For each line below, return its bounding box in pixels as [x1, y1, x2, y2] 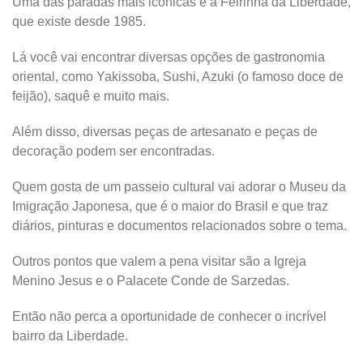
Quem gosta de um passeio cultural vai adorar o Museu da [12, 179, 346, 194]
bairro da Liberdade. [12, 328, 128, 343]
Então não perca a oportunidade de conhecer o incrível [12, 309, 327, 323]
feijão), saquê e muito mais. [12, 88, 169, 103]
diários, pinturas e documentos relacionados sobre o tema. [12, 218, 347, 233]
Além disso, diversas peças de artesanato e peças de [12, 124, 318, 139]
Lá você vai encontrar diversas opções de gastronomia [12, 49, 325, 64]
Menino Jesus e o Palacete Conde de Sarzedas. [12, 273, 289, 288]
